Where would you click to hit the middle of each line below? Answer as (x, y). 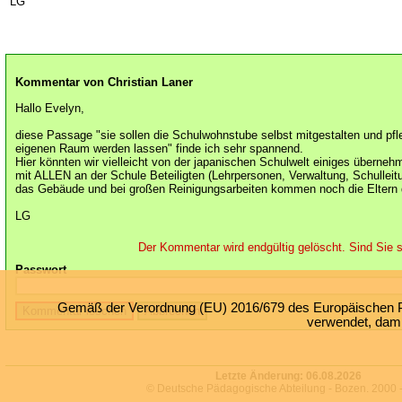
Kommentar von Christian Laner (104, 83)
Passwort (41, 269)
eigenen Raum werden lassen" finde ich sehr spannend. (159, 148)
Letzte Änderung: (260, 376)
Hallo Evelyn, (50, 108)
